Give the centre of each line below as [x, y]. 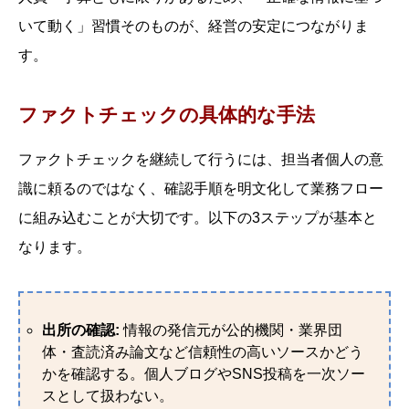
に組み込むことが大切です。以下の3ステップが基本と [198, 218]
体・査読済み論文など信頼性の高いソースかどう [203, 351]
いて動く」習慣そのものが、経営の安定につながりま [194, 26]
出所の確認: [81, 330]
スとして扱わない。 [108, 395]
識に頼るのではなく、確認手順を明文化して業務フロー [201, 189]
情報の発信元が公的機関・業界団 [231, 330]
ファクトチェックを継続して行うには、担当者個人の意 [201, 160]
